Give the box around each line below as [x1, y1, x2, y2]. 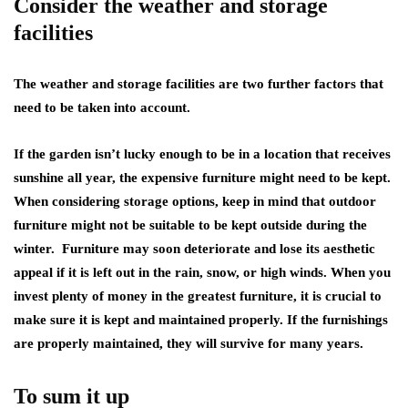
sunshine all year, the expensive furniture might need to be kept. [14, 170, 391, 185]
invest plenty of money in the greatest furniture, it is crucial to [14, 289, 382, 303]
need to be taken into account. [14, 100, 190, 115]
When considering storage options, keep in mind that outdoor [14, 194, 376, 209]
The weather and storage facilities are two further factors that [14, 76, 383, 91]
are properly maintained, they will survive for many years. [14, 336, 363, 351]
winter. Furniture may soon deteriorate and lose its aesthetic [14, 241, 375, 256]
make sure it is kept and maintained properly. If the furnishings [14, 312, 388, 327]
